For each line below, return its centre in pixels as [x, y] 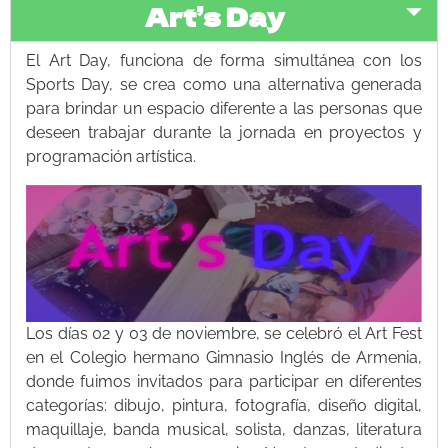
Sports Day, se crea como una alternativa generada [224, 85]
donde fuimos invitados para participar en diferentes [224, 382]
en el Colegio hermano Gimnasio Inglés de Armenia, [224, 358]
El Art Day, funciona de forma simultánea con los [224, 61]
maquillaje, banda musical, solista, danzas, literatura [224, 430]
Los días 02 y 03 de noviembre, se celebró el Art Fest [224, 334]
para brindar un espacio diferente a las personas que [224, 109]
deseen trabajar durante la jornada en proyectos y [224, 133]
